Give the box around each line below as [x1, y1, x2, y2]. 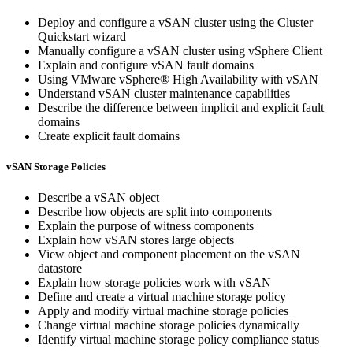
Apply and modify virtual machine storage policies [38, 304, 288, 318]
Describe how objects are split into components [38, 205, 272, 219]
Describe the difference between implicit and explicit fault [38, 100, 324, 114]
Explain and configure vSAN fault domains [38, 58, 254, 72]
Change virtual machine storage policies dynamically [38, 318, 299, 333]
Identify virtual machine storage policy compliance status [38, 333, 319, 347]
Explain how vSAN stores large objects [38, 233, 234, 247]
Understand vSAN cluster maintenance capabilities [38, 86, 290, 100]
